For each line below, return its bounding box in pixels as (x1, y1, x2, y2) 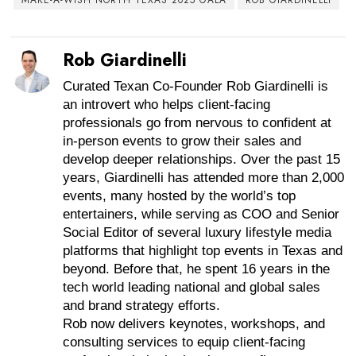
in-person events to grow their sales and (63, 133, 302, 149)
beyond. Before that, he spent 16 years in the (63, 261, 331, 277)
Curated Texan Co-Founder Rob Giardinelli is (63, 78, 329, 94)
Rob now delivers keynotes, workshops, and (63, 315, 326, 331)
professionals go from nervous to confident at (63, 114, 332, 130)
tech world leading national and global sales (63, 279, 321, 295)
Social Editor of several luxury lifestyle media (63, 224, 332, 240)
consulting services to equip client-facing (63, 334, 306, 350)
